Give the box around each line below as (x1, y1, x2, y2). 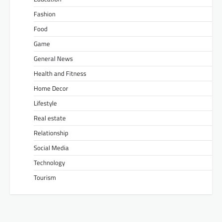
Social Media (34, 142, 69, 153)
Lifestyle (34, 98, 57, 108)
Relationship (34, 127, 68, 138)
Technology (34, 157, 65, 167)
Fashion (34, 8, 55, 19)
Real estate (34, 112, 66, 123)
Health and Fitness (34, 68, 86, 78)
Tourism (34, 172, 56, 182)
